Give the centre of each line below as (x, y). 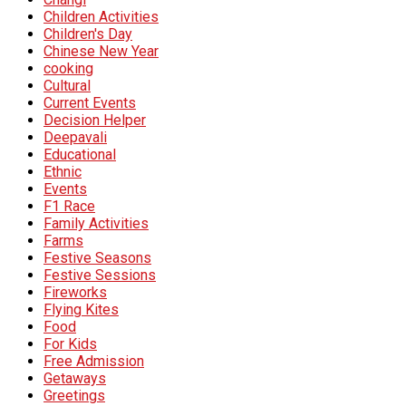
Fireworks (75, 293)
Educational (80, 155)
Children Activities (101, 17)
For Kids (70, 344)
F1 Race (69, 207)
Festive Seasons (97, 258)
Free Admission (94, 362)
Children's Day (88, 34)
